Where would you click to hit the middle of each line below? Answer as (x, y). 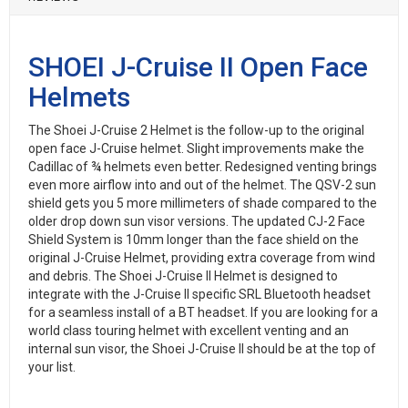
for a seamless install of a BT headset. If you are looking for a (203, 312)
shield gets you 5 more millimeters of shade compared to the (203, 203)
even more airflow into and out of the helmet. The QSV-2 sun (202, 185)
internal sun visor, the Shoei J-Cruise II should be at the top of (202, 349)
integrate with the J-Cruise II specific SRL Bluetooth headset (199, 294)
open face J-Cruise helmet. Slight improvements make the (196, 148)
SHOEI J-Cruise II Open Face (198, 67)
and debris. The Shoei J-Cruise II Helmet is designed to (183, 276)
